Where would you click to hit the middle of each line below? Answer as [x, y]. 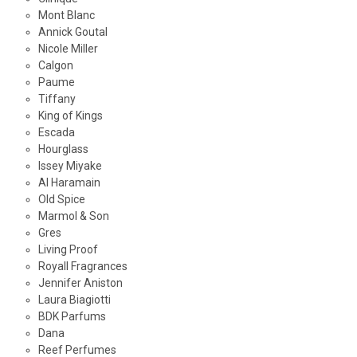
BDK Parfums [72, 317]
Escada [56, 133]
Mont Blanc [66, 16]
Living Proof [68, 250]
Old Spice [61, 200]
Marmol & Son [73, 216]
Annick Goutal [73, 32]
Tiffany [57, 99]
